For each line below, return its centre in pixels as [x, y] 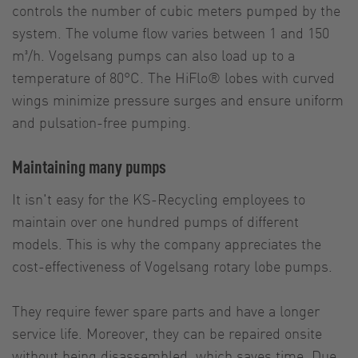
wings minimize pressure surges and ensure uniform [178, 99]
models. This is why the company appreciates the [167, 243]
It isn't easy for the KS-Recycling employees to [159, 198]
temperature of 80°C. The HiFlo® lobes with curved [173, 77]
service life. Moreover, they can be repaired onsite [167, 332]
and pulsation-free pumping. [101, 121]
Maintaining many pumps [89, 166]
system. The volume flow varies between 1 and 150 [171, 32]
